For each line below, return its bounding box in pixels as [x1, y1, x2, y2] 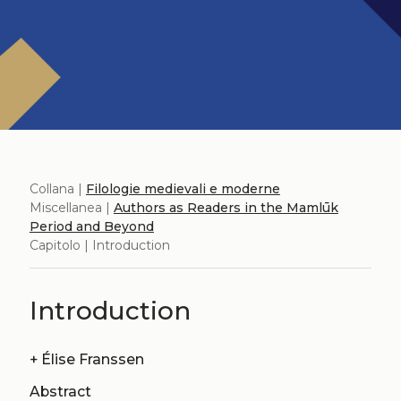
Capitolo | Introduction [29, 236, 170, 253]
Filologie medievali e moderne [85, 180, 280, 197]
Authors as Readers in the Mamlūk [113, 199, 338, 216]
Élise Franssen [40, 350, 144, 368]
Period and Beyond [29, 218, 154, 235]
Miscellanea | [29, 199, 114, 216]
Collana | [29, 180, 86, 197]
